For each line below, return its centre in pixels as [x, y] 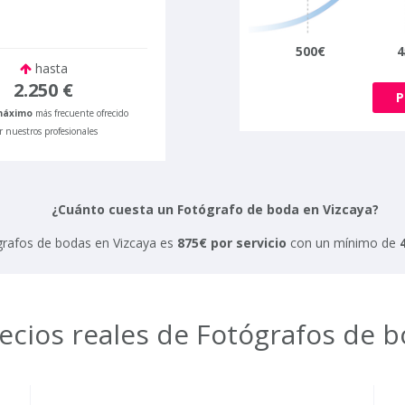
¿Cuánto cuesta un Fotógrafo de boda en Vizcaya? [215, 210]
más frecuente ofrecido [80, 113]
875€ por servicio [232, 243]
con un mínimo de [343, 243]
